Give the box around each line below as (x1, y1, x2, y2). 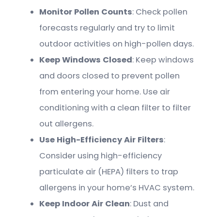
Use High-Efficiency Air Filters (39, 134, 164, 145)
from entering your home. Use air (39, 86, 170, 97)
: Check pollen (132, 6, 188, 17)
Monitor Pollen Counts (39, 6, 133, 17)
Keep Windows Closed (39, 54, 133, 65)
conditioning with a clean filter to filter (39, 102, 191, 113)
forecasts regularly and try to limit (39, 22, 175, 33)
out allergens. (39, 118, 94, 129)
